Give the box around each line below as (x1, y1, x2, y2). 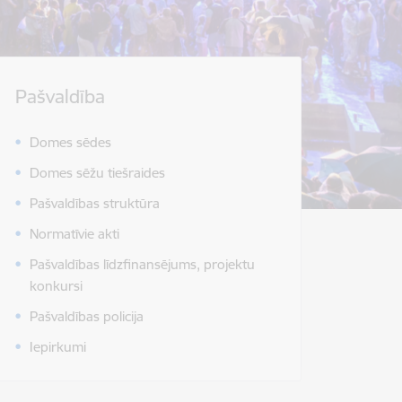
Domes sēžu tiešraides (30, 164, 165, 182)
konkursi (30, 277, 83, 295)
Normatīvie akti (30, 225, 119, 243)
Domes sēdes (30, 134, 111, 152)
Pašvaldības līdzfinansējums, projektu (30, 256, 255, 274)
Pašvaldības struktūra (30, 195, 160, 213)
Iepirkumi (30, 338, 86, 356)
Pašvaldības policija (30, 308, 144, 326)
